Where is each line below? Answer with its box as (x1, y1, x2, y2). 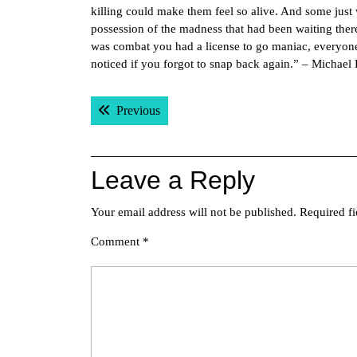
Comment (91, 235, 143, 248)
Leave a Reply (91, 166, 255, 194)
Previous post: (159, 103, 230, 116)
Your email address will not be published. (91, 206, 296, 218)
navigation (90, 115, 207, 143)
